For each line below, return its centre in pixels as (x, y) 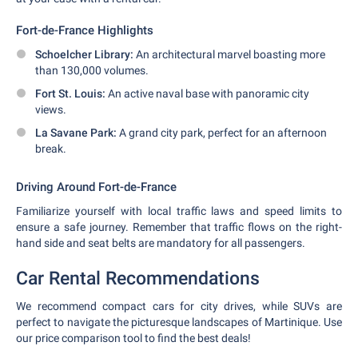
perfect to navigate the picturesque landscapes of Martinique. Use (179, 322)
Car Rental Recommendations (138, 278)
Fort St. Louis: (70, 93)
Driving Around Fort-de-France (96, 187)
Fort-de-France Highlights (85, 30)
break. (51, 149)
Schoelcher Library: (84, 54)
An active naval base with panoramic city (207, 93)
